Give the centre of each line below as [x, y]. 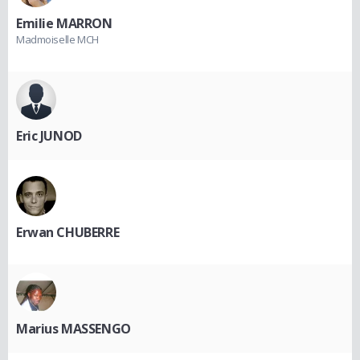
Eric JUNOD [49, 135]
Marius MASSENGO [74, 328]
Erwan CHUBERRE [68, 232]
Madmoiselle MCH [57, 39]
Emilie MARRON [64, 23]
